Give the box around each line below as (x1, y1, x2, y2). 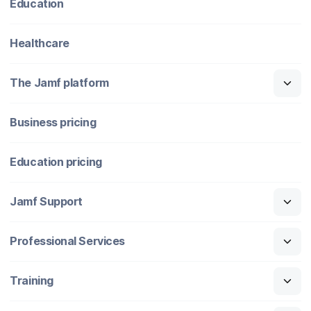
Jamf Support (10, 194, 83, 209)
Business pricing (10, 115, 96, 130)
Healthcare (10, 36, 69, 51)
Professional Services (10, 234, 125, 249)
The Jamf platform (10, 76, 109, 90)
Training (10, 274, 53, 288)
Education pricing (10, 155, 102, 169)
